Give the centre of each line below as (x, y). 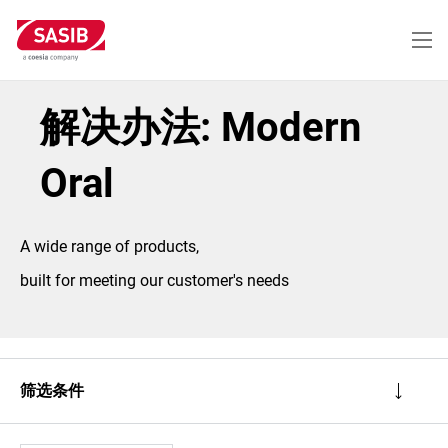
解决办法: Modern (200, 127)
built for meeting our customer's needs (154, 280)
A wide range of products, (109, 246)
